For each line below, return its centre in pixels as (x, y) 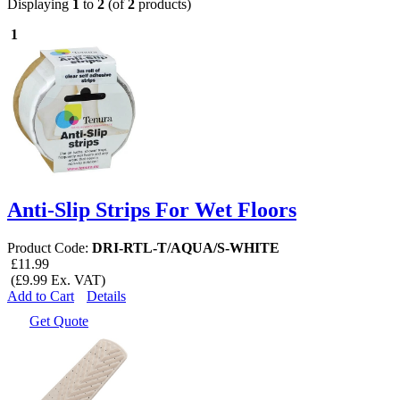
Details (106, 296)
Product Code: (50, 247)
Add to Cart (41, 296)
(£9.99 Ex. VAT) (56, 279)
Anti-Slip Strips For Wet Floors (152, 209)
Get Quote (59, 321)
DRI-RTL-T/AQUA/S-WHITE (186, 247)
